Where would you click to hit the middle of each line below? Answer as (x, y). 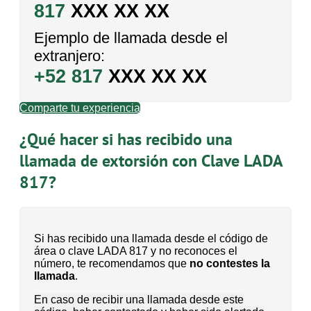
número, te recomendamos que (112, 264)
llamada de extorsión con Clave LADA (151, 161)
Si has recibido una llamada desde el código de (151, 239)
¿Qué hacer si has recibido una (126, 140)
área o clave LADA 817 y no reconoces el (136, 251)
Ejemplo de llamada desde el (131, 38)
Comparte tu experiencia (80, 108)
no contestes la (230, 264)
